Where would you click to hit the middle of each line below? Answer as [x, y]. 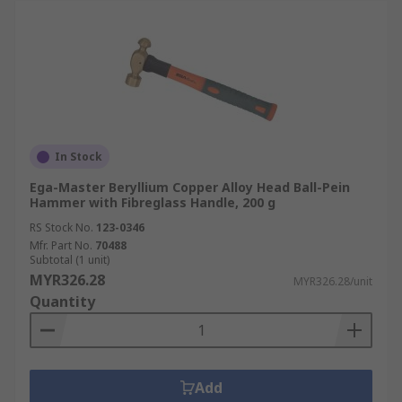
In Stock [79, 157]
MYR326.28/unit [333, 281]
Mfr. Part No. [61, 245]
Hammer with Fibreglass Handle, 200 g [153, 202]
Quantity [62, 301]
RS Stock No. [61, 227]
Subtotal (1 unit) [70, 260]
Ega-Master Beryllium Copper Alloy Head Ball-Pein [190, 187]
